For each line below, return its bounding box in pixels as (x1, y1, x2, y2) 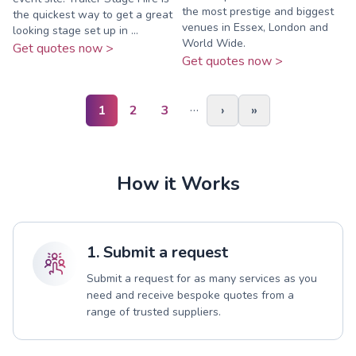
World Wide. (182, 35, 246, 51)
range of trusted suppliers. (87, 304, 221, 319)
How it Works (116, 170, 240, 196)
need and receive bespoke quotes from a (87, 287, 294, 303)
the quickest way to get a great (13, 6, 172, 22)
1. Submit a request (87, 241, 228, 263)
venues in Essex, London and (182, 19, 328, 35)
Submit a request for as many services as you (87, 270, 317, 286)
